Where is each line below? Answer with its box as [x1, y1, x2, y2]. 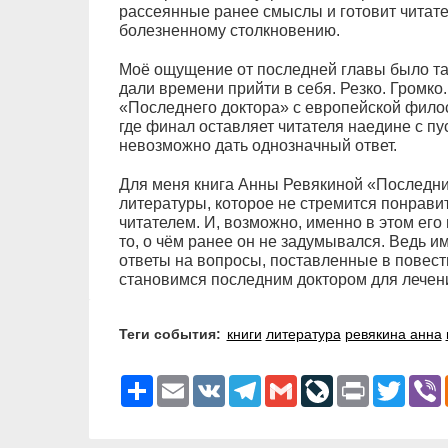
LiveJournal [332, 375, 406, 392]
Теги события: [126, 326, 221, 343]
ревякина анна [344, 326, 442, 343]
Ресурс [152, 375, 198, 392]
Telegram [260, 375, 320, 392]
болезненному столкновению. [118, 22, 340, 40]
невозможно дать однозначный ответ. [118, 137, 397, 155]
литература [265, 326, 341, 343]
